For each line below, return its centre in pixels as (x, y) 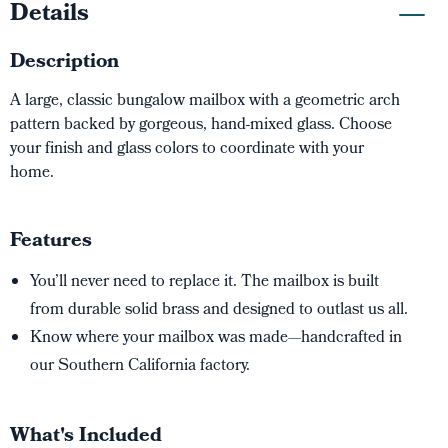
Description (64, 63)
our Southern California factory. (140, 366)
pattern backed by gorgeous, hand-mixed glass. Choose (201, 125)
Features (51, 242)
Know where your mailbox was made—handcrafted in (216, 338)
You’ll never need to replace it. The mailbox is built (204, 282)
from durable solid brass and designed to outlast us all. (219, 310)
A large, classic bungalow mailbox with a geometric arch (205, 101)
